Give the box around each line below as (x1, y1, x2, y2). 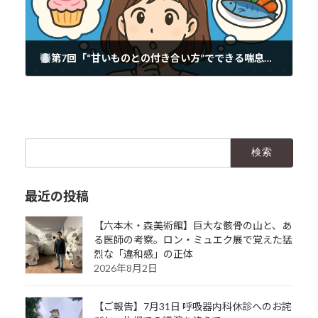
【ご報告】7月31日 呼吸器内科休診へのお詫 (93, 300, 292, 312)
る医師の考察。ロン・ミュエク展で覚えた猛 (93, 233, 292, 246)
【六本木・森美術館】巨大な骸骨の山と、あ (93, 219, 292, 231)
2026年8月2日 (93, 261, 158, 274)
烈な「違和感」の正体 (93, 247, 193, 260)
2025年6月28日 (39, 77, 93, 87)
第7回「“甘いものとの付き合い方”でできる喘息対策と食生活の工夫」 (50, 52, 264, 65)
